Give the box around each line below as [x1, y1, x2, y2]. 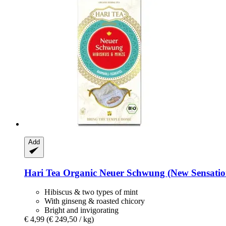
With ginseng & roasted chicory [44, 197, 145, 206]
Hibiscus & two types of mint [44, 188, 138, 197]
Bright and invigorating [44, 206, 119, 215]
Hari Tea [24, 167, 61, 178]
